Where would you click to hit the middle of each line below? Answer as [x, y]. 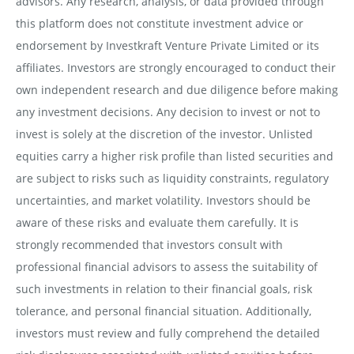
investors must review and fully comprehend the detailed [168, 333]
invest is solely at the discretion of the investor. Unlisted [164, 134]
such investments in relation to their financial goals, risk [164, 288]
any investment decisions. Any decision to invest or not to [168, 111]
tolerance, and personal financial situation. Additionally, [163, 311]
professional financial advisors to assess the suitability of [166, 266]
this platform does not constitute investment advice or [159, 23]
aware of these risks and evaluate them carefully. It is [157, 222]
